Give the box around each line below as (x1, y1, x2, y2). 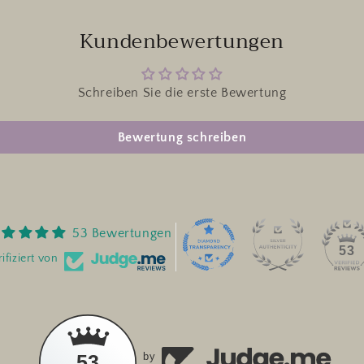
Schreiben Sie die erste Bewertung (77, 85, 287, 100)
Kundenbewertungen (79, 24, 285, 58)
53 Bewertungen (72, 225, 172, 240)
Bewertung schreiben (117, 130, 247, 145)
